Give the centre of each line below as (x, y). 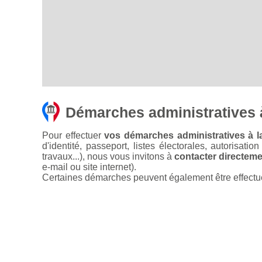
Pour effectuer (73, 136)
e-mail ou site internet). (89, 167)
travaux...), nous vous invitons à (108, 157)
